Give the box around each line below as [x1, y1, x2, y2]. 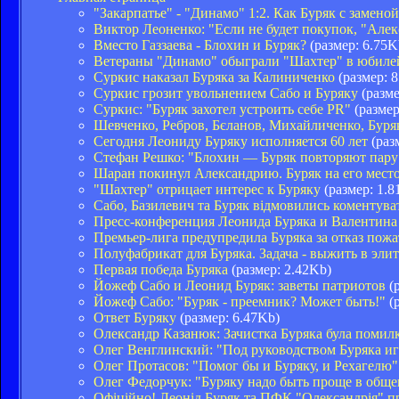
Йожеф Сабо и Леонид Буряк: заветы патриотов [94, 277, 386, 293]
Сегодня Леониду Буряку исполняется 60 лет [94, 133, 368, 149]
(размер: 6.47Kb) [176, 309, 280, 325]
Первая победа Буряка [94, 261, 228, 277]
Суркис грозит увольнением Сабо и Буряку [94, 85, 358, 101]
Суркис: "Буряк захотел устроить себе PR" [94, 101, 351, 117]
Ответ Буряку [94, 309, 176, 325]
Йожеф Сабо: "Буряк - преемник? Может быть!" [94, 293, 386, 309]
